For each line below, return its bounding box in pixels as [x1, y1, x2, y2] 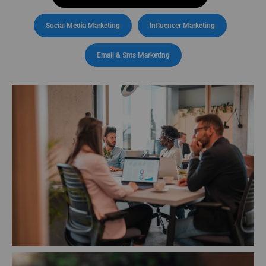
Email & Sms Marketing [96, 50, 170, 59]
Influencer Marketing [149, 21, 215, 30]
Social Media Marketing [45, 21, 120, 30]
